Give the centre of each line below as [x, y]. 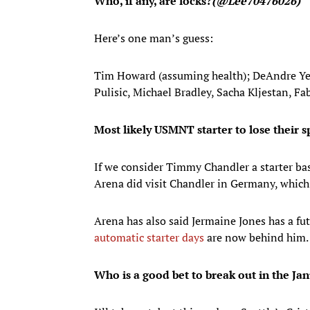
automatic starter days [149, 237]
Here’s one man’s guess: [154, 38]
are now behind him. [256, 237]
